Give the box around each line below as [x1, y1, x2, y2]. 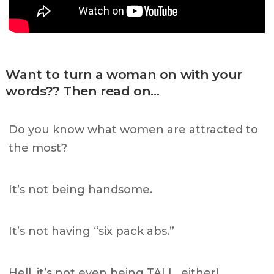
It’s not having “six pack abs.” [9, 224, 175, 238]
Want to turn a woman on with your [6, 66, 242, 82]
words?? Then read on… [6, 83, 160, 98]
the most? [9, 141, 68, 155]
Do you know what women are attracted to [9, 122, 259, 136]
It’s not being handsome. [9, 182, 153, 196]
